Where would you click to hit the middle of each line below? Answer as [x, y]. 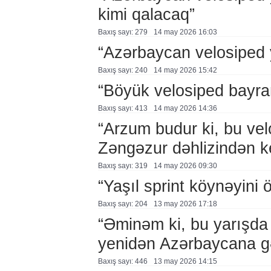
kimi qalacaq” [146, 14]
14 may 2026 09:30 [185, 166]
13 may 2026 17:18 [185, 204]
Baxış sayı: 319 [122, 166]
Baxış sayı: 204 [122, 204]
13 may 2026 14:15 [185, 261]
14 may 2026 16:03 [185, 32]
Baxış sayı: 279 [122, 32]
